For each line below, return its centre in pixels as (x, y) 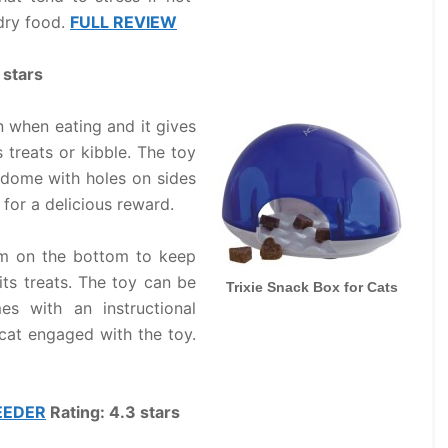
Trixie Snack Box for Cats (312, 287)
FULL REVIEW (123, 22)
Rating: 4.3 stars (113, 412)
